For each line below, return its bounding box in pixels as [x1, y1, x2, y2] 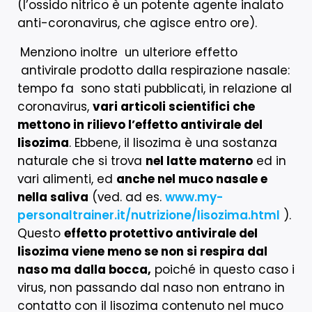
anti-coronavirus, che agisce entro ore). [17, 14, 257, 31]
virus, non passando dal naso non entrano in [17, 279, 285, 296]
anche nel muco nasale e [116, 170, 267, 187]
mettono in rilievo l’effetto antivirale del [17, 116, 263, 133]
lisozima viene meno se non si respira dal [17, 242, 267, 260]
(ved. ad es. [88, 188, 165, 205]
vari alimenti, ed [17, 170, 116, 187]
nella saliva [17, 188, 88, 205]
